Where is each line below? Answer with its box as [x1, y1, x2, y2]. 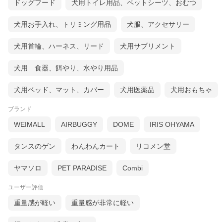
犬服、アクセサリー [127, 20, 189, 29]
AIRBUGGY [61, 120, 97, 129]
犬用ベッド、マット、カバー [14, 86, 104, 94]
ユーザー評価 [8, 184, 44, 191]
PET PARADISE [57, 164, 107, 172]
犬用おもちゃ [170, 86, 212, 94]
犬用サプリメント [120, 42, 175, 51]
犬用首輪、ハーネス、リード [14, 42, 104, 51]
